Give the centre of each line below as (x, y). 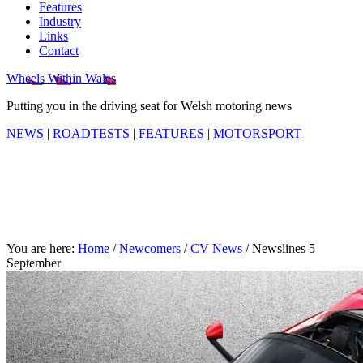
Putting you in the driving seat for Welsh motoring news (149, 106)
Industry (60, 21)
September (34, 263)
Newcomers (150, 248)
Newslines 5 (282, 248)
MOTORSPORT (257, 133)
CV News (216, 248)
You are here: (42, 248)
